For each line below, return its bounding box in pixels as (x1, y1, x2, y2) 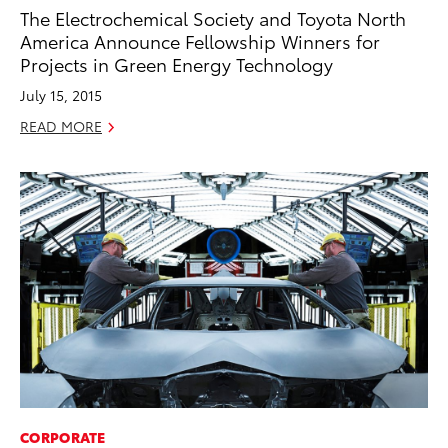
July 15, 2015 (20, 84, 102, 105)
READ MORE (20, 115, 102, 136)
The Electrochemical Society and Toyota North (20, 4, 406, 30)
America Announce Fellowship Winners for (20, 27, 380, 53)
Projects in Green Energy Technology (20, 50, 333, 76)
